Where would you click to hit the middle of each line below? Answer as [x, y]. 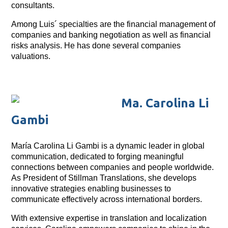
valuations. [31, 56]
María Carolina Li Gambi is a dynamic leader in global [108, 146]
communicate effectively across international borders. [107, 199]
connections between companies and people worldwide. [113, 167]
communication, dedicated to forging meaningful [98, 156]
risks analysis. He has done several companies [96, 45]
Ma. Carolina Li [165, 103]
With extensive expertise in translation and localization [109, 218]
